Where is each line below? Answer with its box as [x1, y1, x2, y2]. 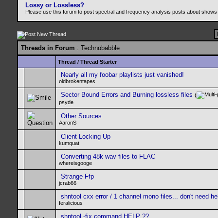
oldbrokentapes [59, 78, 95, 84]
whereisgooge [59, 160, 92, 166]
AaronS [59, 120, 76, 126]
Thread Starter [80, 59, 117, 65]
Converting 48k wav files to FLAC [61, 153, 155, 160]
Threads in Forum [21, 44, 75, 52]
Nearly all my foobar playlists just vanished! [61, 71, 184, 78]
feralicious [59, 200, 83, 206]
